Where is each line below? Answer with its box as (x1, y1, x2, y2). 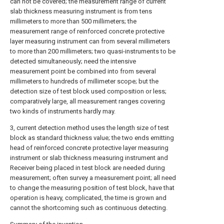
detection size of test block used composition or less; (10, 87, 166, 95)
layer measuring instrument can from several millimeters (10, 37, 170, 45)
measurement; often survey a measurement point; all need (10, 174, 176, 181)
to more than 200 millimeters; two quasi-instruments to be (10, 47, 175, 55)
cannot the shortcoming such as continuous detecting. (10, 204, 167, 211)
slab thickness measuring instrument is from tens (10, 7, 152, 15)
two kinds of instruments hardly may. (10, 107, 115, 115)
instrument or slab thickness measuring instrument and (10, 154, 168, 161)
